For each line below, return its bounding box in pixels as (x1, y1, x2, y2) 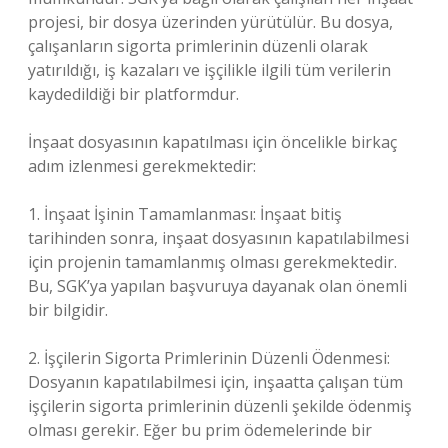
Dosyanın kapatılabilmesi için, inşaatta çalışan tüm (28, 371, 403, 393)
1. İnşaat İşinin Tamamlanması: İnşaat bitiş (28, 203, 342, 225)
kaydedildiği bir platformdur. (28, 83, 239, 105)
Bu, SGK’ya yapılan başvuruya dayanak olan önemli (28, 275, 407, 297)
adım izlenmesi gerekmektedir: (28, 155, 256, 177)
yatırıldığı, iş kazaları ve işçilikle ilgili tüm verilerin (28, 59, 391, 81)
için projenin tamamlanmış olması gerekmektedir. (28, 251, 397, 273)
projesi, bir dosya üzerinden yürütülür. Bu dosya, (28, 11, 393, 33)
